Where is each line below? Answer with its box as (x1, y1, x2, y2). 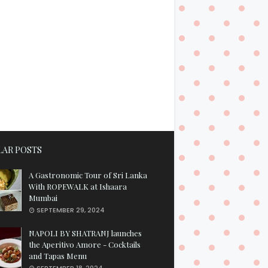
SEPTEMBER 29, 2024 (36, 205, 105, 215)
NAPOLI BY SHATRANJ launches (29, 228, 142, 238)
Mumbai (29, 193, 57, 203)
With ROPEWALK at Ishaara (29, 181, 127, 191)
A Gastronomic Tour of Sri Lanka (29, 170, 147, 180)
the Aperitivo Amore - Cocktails (29, 239, 141, 249)
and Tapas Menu (29, 251, 87, 261)
